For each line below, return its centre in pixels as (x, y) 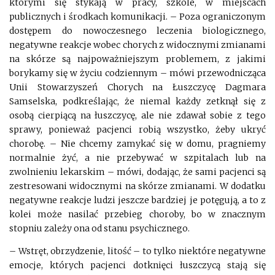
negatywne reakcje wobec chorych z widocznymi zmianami (137, 45)
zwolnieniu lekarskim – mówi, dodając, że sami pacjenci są (137, 172)
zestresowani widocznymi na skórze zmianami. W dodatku (137, 186)
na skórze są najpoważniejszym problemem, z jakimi (137, 59)
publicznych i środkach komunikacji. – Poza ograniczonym (137, 16)
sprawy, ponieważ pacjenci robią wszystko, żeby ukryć (137, 129)
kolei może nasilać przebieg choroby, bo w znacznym (137, 214)
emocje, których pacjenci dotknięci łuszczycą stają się (137, 265)
